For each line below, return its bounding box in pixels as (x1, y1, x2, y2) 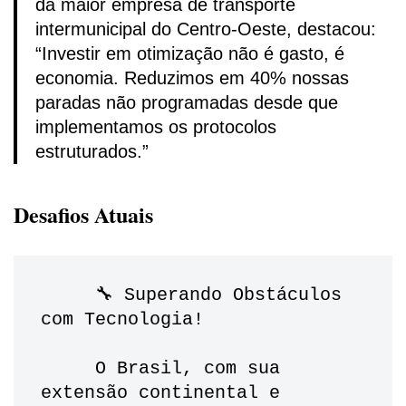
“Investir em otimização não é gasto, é (35, 43, 344, 64)
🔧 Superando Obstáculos (41, 285, 95, 306)
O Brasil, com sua (41, 358, 95, 380)
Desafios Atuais (14, 198, 153, 231)
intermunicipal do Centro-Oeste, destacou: (35, 19, 376, 40)
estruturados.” (35, 141, 149, 162)
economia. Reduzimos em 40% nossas (35, 68, 349, 89)
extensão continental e (41, 382, 280, 404)
